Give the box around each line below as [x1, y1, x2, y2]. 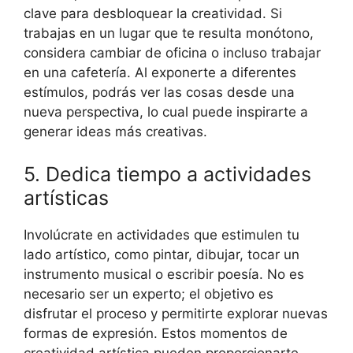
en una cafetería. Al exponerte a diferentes [24, 65, 296, 81]
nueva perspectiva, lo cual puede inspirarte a [24, 104, 308, 121]
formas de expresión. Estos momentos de [24, 325, 288, 341]
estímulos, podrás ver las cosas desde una [24, 84, 295, 101]
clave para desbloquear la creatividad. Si [24, 6, 282, 22]
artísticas [24, 185, 109, 210]
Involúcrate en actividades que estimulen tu [24, 226, 299, 243]
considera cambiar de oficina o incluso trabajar [24, 45, 321, 61]
